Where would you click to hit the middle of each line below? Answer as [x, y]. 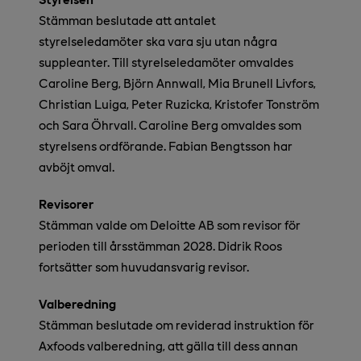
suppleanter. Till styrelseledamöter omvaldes [166, 62]
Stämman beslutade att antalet [127, 20]
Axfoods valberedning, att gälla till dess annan [168, 346]
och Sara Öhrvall [86, 125]
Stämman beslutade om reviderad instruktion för [176, 325]
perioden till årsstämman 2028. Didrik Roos [160, 246]
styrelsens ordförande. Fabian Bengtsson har [166, 146]
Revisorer [66, 204]
